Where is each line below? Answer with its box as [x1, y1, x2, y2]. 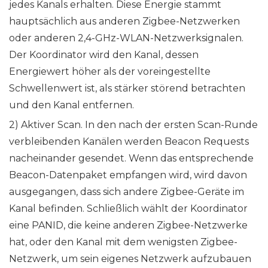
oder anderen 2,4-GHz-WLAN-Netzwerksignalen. [9, 32, 243, 44]
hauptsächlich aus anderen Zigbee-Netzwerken [9, 16, 240, 28]
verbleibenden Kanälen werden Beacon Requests [9, 136, 249, 148]
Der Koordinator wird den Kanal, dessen [9, 49, 199, 61]
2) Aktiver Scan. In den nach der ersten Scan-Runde [9, 119, 258, 131]
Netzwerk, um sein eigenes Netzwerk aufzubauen [9, 253, 251, 265]
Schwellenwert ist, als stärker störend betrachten [9, 83, 245, 95]
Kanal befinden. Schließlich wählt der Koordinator [9, 203, 248, 215]
